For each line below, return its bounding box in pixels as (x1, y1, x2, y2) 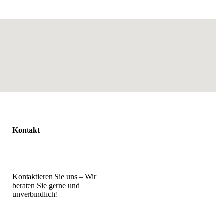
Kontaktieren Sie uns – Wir (12, 172, 96, 181)
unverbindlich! (12, 190, 57, 199)
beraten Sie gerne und (12, 181, 80, 190)
